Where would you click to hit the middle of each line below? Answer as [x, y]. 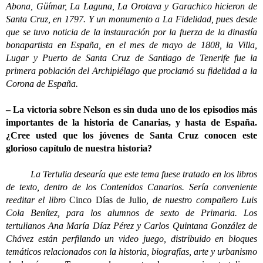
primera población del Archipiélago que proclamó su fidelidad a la [131, 71]
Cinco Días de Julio [108, 200]
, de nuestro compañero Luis [202, 200]
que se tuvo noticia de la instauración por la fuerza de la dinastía [131, 32]
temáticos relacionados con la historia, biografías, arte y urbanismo [131, 252]
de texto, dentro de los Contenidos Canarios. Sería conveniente [131, 187]
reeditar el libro [38, 200]
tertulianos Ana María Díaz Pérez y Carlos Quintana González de [131, 226]
